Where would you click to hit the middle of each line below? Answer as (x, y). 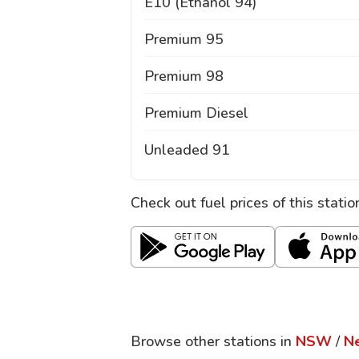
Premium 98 (184, 76)
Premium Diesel (196, 113)
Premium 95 (184, 39)
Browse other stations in (211, 341)
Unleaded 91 (187, 150)
